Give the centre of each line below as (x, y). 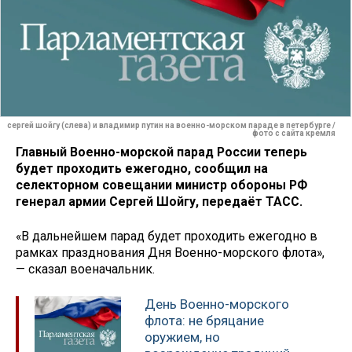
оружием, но (182, 337)
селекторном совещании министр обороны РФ (161, 185)
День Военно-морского (217, 304)
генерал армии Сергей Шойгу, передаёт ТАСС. (159, 201)
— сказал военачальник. (85, 269)
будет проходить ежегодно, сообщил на (142, 168)
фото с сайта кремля (294, 134)
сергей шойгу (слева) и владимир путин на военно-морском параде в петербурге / (171, 126)
